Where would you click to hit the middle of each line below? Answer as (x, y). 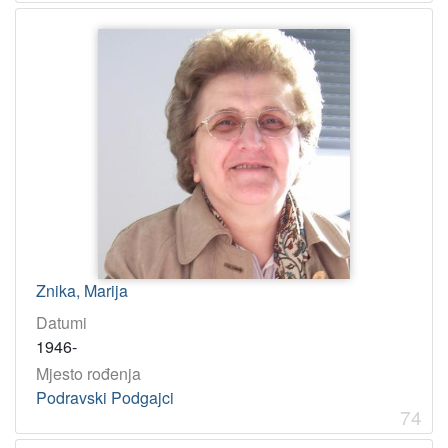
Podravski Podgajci (105, 397)
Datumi (61, 322)
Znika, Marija (82, 290)
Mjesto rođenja (88, 373)
